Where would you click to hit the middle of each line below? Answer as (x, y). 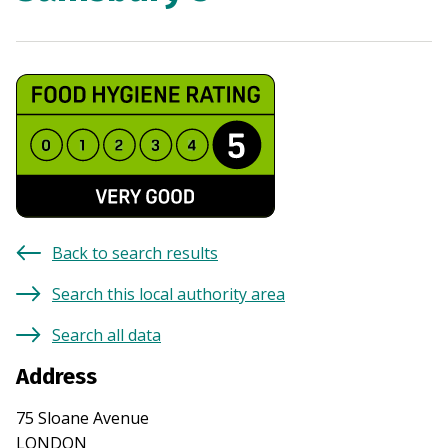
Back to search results (135, 253)
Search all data (106, 335)
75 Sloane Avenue (82, 418)
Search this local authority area (168, 294)
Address (56, 377)
